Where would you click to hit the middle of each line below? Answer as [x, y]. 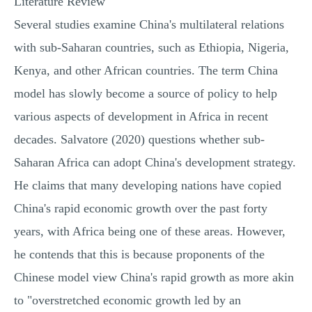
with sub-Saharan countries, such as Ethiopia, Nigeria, [151, 47]
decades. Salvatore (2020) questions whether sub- [139, 139]
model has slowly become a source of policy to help [146, 93]
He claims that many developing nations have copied [148, 185]
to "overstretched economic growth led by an [127, 300]
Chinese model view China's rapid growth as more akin [154, 277]
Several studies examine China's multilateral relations [149, 24]
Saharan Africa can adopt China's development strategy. [155, 162]
